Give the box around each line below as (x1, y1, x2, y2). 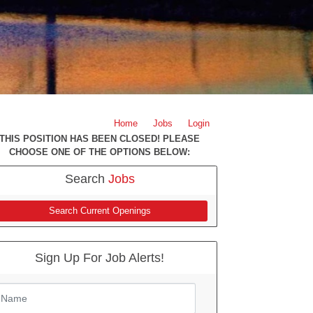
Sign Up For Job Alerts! (35, 250, 165, 265)
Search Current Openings (48, 205, 151, 216)
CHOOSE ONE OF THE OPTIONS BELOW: (9, 147, 191, 157)
